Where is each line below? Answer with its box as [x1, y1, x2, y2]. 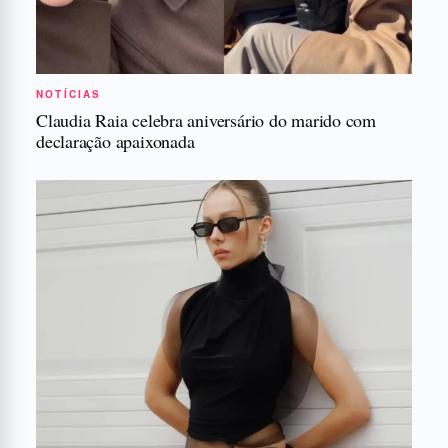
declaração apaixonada [36, 128, 195, 153]
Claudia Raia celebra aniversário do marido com [36, 107, 377, 132]
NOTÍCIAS [36, 86, 102, 101]
